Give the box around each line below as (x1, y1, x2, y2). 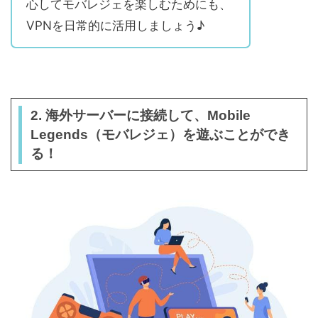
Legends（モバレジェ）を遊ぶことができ (30, 127, 290, 143)
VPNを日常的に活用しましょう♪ (26, 18, 204, 33)
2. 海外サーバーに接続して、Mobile (30, 108, 251, 124)
